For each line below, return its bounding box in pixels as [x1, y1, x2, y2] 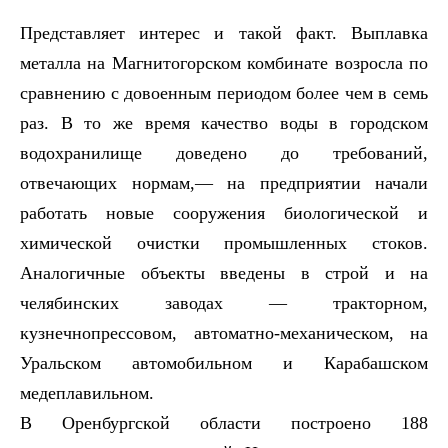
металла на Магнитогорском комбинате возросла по [20, 52, 428, 73]
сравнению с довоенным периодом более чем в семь [20, 82, 428, 103]
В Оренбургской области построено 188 [20, 412, 428, 433]
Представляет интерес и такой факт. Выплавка [20, 22, 428, 43]
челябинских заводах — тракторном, [20, 292, 428, 313]
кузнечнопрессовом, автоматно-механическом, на [20, 322, 428, 343]
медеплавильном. [20, 382, 154, 403]
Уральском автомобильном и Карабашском [20, 352, 428, 373]
